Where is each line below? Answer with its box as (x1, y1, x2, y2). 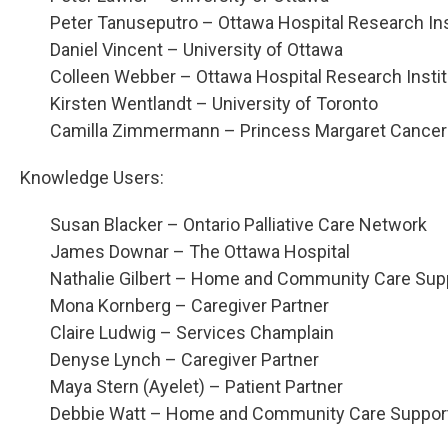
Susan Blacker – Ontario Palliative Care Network (50, 213, 427, 235)
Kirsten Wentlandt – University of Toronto (50, 92, 378, 114)
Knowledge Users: (20, 166, 164, 188)
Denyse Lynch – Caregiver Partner (50, 348, 319, 370)
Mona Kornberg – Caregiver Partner (50, 294, 329, 316)
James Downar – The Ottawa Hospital (50, 240, 350, 262)
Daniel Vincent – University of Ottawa (50, 38, 343, 60)
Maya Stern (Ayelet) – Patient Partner (50, 375, 343, 397)
